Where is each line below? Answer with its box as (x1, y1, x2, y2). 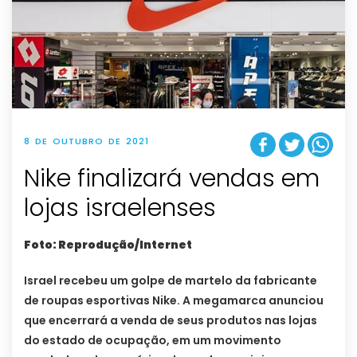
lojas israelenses (24, 190, 216, 225)
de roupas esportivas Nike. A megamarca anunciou (24, 292, 324, 308)
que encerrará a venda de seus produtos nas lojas (24, 312, 317, 328)
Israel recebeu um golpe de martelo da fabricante (24, 272, 317, 288)
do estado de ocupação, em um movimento (24, 331, 281, 348)
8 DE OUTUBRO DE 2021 (24, 134, 149, 147)
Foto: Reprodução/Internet (24, 236, 192, 253)
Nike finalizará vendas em (24, 161, 320, 195)
